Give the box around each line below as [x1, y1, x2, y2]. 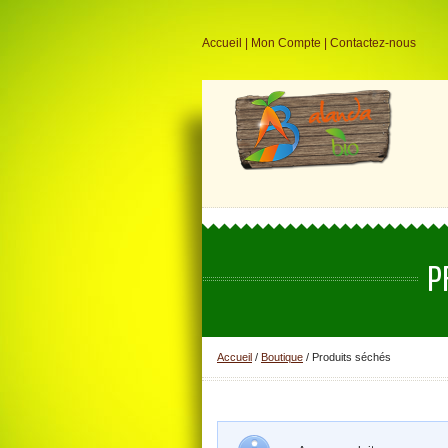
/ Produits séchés [303, 351, 391, 363]
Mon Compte [251, 36, 321, 50]
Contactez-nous [330, 36, 416, 50]
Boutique [261, 351, 303, 363]
